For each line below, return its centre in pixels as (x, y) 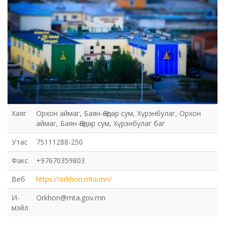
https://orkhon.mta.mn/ (74, 179)
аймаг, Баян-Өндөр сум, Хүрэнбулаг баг (101, 123)
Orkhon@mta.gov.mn (71, 197)
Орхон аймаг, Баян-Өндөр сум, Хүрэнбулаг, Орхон (119, 113)
